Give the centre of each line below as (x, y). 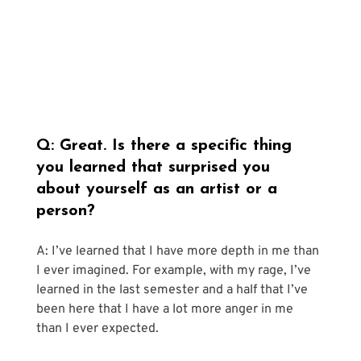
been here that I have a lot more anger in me (166, 309)
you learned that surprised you (156, 167)
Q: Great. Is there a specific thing (166, 145)
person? (65, 211)
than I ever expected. (99, 328)
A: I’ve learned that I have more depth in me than (179, 251)
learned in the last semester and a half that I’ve (173, 290)
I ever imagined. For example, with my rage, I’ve (175, 270)
